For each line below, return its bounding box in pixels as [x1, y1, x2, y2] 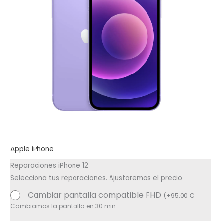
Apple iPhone [10, 145, 54, 154]
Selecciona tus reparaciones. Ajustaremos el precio [10, 173, 183, 183]
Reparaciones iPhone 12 [10, 160, 89, 170]
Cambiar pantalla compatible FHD [28, 189, 164, 201]
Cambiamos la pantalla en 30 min [10, 202, 116, 211]
